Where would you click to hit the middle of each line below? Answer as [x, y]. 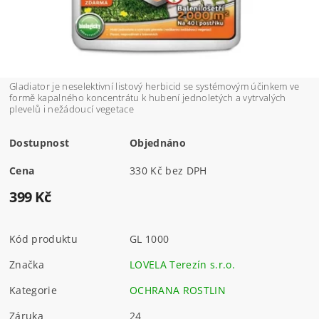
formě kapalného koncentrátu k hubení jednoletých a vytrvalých [148, 97]
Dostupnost [40, 142]
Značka [27, 264]
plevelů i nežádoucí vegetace [72, 109]
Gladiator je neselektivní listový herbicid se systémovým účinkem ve [155, 86]
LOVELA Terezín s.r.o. [182, 264]
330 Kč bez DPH [186, 170]
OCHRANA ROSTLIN [178, 290]
